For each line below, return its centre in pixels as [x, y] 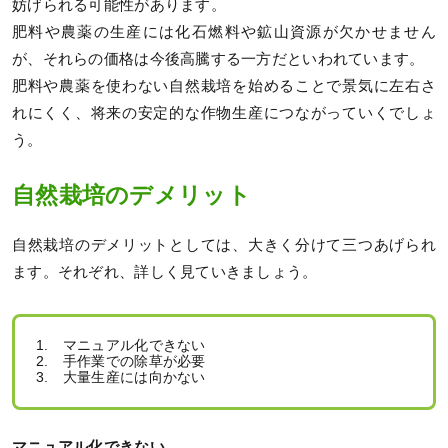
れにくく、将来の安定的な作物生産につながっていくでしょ [224, 113]
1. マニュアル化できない [121, 345]
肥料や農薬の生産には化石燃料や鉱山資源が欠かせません [224, 32]
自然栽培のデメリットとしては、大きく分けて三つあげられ [224, 245]
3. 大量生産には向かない [121, 377]
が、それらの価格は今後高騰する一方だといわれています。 [218, 59]
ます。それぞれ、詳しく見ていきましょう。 [165, 272]
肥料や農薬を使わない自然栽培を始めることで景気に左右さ [224, 86]
